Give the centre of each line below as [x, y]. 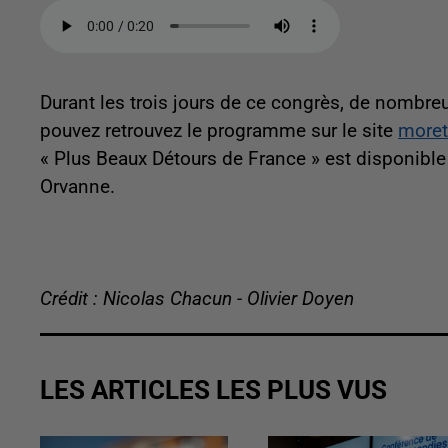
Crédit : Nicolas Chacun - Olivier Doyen [197, 299]
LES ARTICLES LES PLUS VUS [213, 390]
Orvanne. [77, 187]
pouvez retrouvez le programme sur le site [219, 131]
